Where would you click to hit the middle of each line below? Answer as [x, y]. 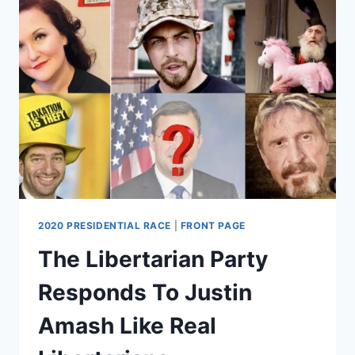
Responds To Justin [145, 293]
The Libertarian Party [153, 260]
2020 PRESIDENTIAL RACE [105, 226]
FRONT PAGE [213, 226]
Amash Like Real [127, 326]
